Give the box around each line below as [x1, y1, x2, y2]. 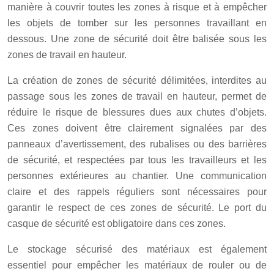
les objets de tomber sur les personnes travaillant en [7, 17, 267, 28]
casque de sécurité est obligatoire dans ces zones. [7, 218, 226, 229]
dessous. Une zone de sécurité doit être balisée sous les [7, 33, 267, 44]
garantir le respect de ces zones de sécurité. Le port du [7, 202, 267, 213]
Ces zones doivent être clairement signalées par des [7, 122, 267, 133]
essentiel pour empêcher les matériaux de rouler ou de [7, 259, 267, 270]
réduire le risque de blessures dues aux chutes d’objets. [7, 106, 267, 117]
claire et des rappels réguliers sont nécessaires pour [7, 186, 267, 197]
